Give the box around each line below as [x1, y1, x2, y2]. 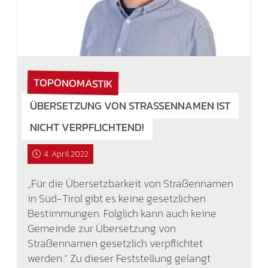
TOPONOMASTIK [33, 74, 112, 92]
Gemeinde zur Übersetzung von [27, 220, 176, 236]
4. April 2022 [44, 147, 89, 160]
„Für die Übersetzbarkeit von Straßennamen [27, 175, 233, 191]
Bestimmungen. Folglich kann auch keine [27, 205, 217, 221]
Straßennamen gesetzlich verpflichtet [27, 234, 203, 251]
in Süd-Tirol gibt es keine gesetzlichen [27, 190, 206, 206]
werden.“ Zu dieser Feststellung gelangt [27, 249, 211, 266]
